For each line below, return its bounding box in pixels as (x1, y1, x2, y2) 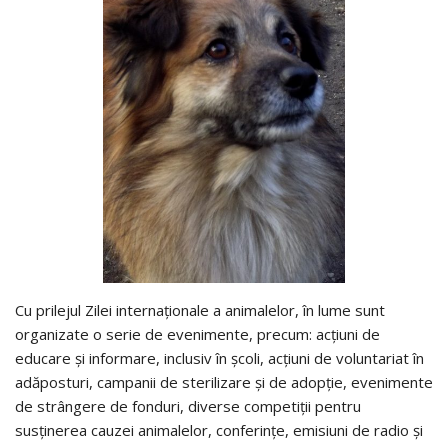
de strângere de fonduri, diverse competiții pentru (15, 396, 361, 417)
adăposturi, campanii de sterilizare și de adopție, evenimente (15, 372, 433, 393)
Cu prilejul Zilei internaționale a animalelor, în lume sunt (15, 300, 385, 321)
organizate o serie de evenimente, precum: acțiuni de (15, 324, 380, 345)
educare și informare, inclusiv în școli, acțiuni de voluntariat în (15, 348, 424, 369)
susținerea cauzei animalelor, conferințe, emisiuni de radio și (15, 420, 423, 441)
